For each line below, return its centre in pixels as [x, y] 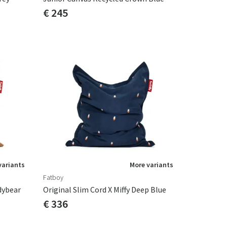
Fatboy [53, 177]
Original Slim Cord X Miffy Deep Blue [105, 190]
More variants [152, 165]
